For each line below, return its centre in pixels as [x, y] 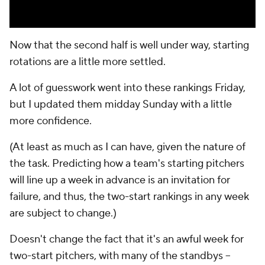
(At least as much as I [60, 147]
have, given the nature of [186, 147]
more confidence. [51, 121]
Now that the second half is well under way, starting [129, 45]
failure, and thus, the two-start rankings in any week [129, 197]
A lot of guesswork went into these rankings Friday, [127, 88]
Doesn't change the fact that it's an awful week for [127, 239]
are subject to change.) [63, 213]
